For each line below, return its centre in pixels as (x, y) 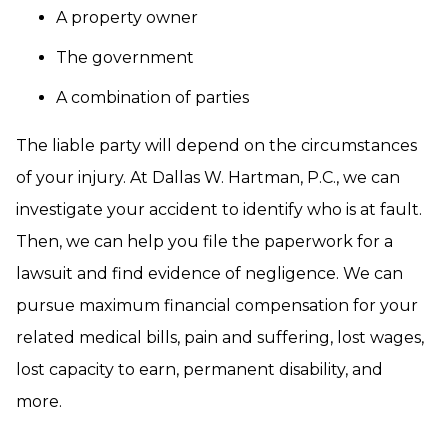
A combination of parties (152, 97)
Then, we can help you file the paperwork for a (204, 241)
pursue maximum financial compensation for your (217, 305)
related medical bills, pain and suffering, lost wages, (220, 337)
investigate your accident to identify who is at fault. (219, 209)
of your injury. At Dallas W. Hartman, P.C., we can (208, 177)
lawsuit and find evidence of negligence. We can (209, 273)
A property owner (127, 17)
